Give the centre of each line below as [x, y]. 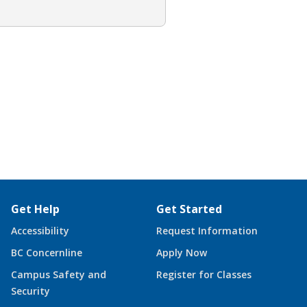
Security [30, 291]
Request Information [207, 230]
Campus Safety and [59, 274]
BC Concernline [47, 252]
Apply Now [182, 252]
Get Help [35, 209]
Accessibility [40, 230]
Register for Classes [204, 274]
